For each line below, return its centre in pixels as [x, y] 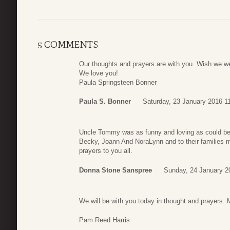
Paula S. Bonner [105, 102]
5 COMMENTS [68, 44]
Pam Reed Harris [104, 220]
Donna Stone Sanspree [116, 170]
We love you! [99, 73]
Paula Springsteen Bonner [118, 82]
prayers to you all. [106, 151]
